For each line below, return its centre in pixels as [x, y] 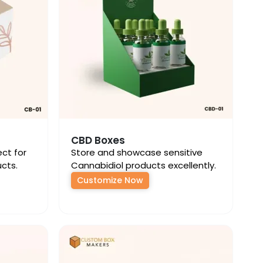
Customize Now [110, 180]
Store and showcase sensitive [137, 152]
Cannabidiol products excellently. [144, 165]
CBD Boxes [98, 140]
